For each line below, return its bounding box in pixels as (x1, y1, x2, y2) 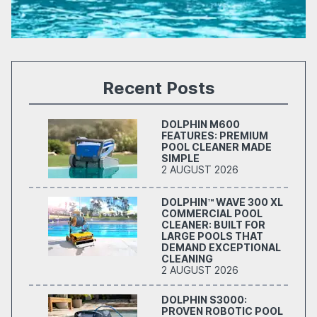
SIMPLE (161, 152, 200, 164)
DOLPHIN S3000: (161, 294, 247, 306)
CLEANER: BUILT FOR (161, 219, 265, 231)
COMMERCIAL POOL (161, 207, 263, 219)
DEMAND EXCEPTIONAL (161, 241, 281, 253)
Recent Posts (102, 78, 215, 98)
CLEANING (161, 253, 213, 265)
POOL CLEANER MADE (161, 141, 272, 153)
